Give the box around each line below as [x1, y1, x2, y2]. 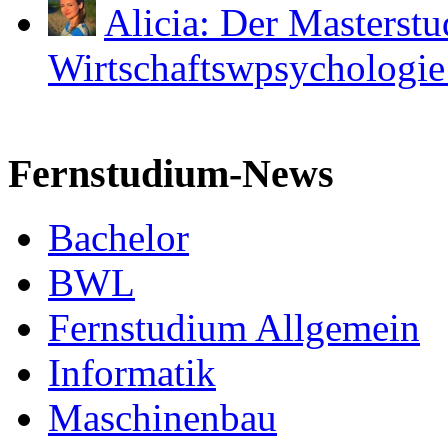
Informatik [48, 351, 216, 395]
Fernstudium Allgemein [48, 306, 420, 350]
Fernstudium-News [8, 150, 334, 196]
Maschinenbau [48, 396, 277, 440]
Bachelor [48, 216, 189, 260]
